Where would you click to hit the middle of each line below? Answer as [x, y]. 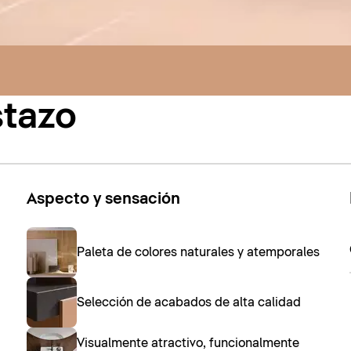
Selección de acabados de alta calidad [188, 303]
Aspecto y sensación [103, 199]
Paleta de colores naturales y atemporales [198, 253]
